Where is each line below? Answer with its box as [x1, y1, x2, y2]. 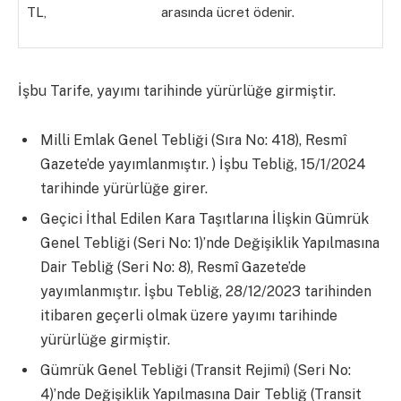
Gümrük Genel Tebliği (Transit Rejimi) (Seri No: [40, 362, 351, 380]
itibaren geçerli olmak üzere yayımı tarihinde [40, 307, 337, 325]
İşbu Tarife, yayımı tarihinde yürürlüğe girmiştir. [18, 81, 336, 99]
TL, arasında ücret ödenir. [27, 4, 294, 20]
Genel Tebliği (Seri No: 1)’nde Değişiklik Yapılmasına [40, 235, 380, 252]
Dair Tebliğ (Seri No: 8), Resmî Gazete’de [40, 259, 306, 277]
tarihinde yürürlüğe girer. [40, 180, 208, 198]
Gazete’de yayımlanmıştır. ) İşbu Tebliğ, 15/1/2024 [40, 156, 366, 174]
